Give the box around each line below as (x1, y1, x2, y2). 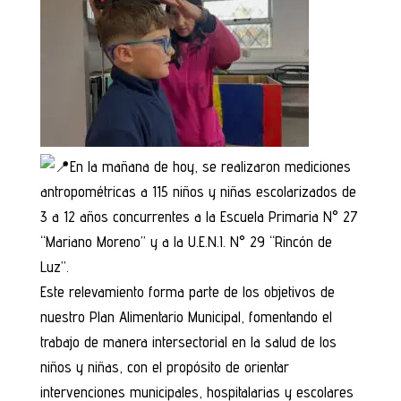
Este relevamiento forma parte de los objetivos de (39, 283, 335, 301)
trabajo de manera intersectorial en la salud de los (39, 333, 337, 351)
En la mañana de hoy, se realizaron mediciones (69, 158, 351, 175)
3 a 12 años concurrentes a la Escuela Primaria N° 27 (39, 208, 358, 226)
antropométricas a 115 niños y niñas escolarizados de (39, 183, 356, 200)
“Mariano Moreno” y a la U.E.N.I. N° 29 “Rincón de (39, 233, 332, 251)
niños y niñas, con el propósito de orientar (39, 358, 289, 376)
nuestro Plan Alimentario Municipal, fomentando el (39, 308, 332, 326)
